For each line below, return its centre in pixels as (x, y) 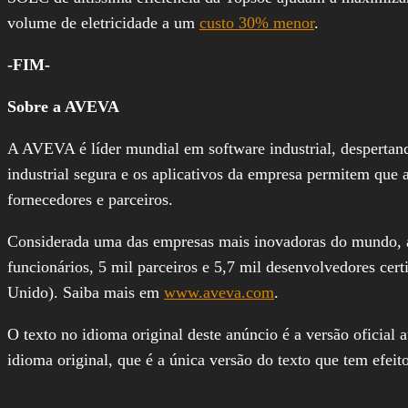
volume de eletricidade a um (103, 22)
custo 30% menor (257, 22)
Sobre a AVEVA (63, 106)
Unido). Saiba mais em (86, 292)
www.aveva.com (219, 292)
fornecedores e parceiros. (90, 199)
